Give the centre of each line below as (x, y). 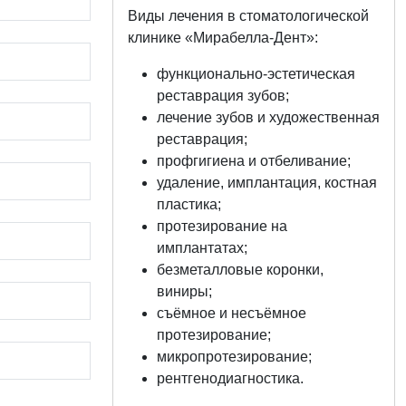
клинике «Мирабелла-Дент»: (223, 38)
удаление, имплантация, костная (267, 183)
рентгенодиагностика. (230, 378)
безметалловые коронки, (240, 270)
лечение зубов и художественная (268, 117)
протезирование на (222, 226)
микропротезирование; (234, 357)
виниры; (184, 291)
